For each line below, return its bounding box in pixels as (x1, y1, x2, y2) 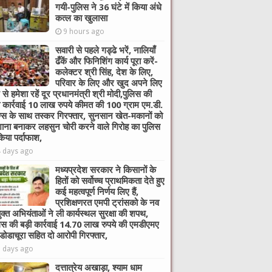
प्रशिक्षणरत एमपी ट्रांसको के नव (55, 197, 159, 208)
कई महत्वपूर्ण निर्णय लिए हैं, (55, 186, 138, 197)
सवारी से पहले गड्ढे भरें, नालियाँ (55, 44, 155, 56)
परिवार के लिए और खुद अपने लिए (55, 77, 162, 89)
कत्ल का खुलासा (55, 12, 107, 24)
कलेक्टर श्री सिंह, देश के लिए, (55, 66, 153, 78)
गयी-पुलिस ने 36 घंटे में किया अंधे (55, 1, 161, 13)
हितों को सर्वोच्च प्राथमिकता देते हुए (55, 175, 165, 186)
